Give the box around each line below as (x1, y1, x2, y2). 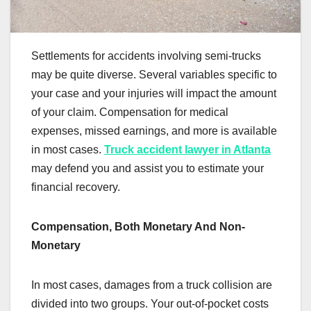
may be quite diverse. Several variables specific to (31, 69, 277, 81)
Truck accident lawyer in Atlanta (104, 144, 271, 156)
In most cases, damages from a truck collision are (31, 279, 272, 292)
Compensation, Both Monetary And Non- (31, 221, 245, 233)
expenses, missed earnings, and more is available (31, 125, 277, 137)
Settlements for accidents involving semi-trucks (31, 50, 261, 62)
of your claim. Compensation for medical (31, 106, 228, 119)
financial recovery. (31, 181, 120, 194)
